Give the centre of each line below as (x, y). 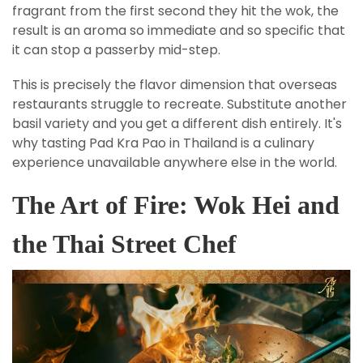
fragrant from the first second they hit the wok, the (175, 11)
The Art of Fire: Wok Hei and (176, 205)
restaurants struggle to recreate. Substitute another (179, 105)
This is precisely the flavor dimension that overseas (175, 85)
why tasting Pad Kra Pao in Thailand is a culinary (163, 143)
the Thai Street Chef (124, 244)
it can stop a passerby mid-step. (116, 50)
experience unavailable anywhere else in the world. (175, 163)
